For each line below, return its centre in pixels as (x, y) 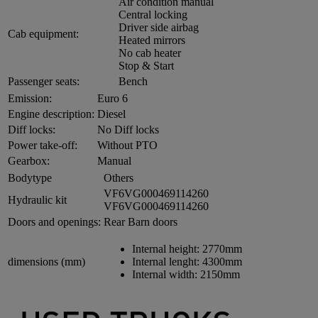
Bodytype (30, 177)
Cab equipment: (43, 33)
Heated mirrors (152, 40)
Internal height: (167, 248)
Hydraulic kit (37, 199)
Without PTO (127, 145)
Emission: (30, 98)
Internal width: (166, 274)
